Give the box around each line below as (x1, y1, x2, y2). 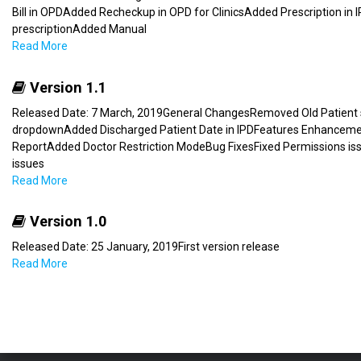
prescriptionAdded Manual (12, 23, 147, 36)
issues (12, 156, 44, 170)
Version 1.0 (26, 213, 106, 230)
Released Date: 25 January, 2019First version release (12, 239, 280, 253)
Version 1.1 (26, 78, 106, 96)
